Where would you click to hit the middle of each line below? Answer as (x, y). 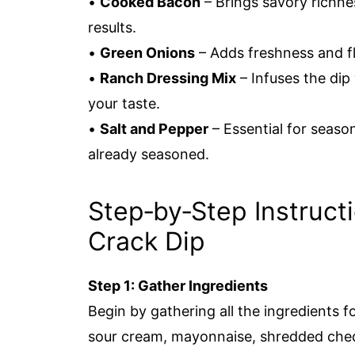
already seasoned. (149, 154)
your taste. (124, 103)
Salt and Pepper (154, 129)
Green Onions (147, 53)
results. (112, 27)
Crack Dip (147, 241)
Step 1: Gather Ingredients (178, 286)
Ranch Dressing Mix (168, 78)
